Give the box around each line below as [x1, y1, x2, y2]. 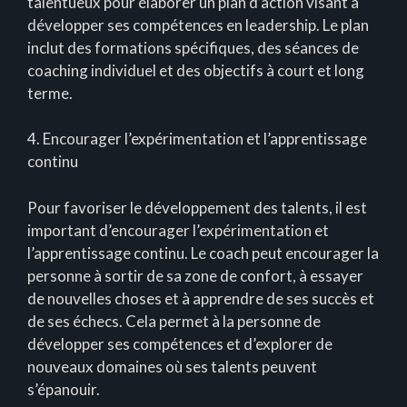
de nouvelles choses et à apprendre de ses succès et [27, 288, 374, 308]
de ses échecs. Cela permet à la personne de [27, 311, 321, 331]
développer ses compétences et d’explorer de [27, 333, 333, 353]
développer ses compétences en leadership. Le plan [27, 15, 369, 35]
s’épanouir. [27, 379, 100, 399]
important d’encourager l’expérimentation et [27, 220, 329, 240]
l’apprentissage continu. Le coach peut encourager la [27, 243, 379, 263]
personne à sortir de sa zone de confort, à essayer [27, 265, 363, 285]
